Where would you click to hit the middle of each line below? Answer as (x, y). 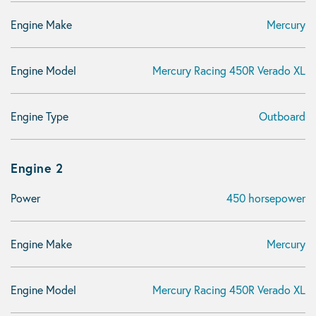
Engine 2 (37, 168)
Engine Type (39, 116)
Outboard (282, 116)
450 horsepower (266, 198)
